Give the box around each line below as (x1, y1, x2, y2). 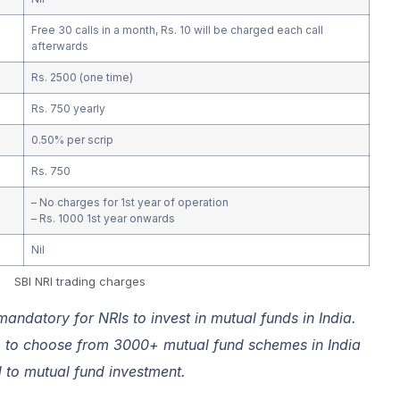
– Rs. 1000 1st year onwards (30, 211, 175, 225)
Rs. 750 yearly (30, 101, 105, 115)
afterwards (30, 38, 88, 53)
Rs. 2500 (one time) (30, 70, 133, 84)
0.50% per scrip (30, 132, 116, 146)
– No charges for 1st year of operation (30, 195, 229, 209)
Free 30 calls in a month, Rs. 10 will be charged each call (30, 22, 323, 37)
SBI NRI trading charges (14, 273, 146, 288)
